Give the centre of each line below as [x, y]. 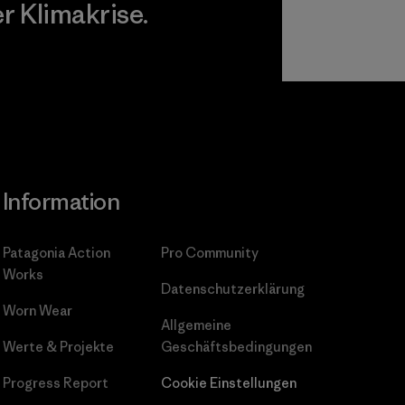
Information [61, 201]
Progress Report [55, 382]
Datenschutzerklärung [232, 288]
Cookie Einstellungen [228, 382]
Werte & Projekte [58, 346]
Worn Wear [37, 310]
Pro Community [209, 252]
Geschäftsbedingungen [236, 346]
